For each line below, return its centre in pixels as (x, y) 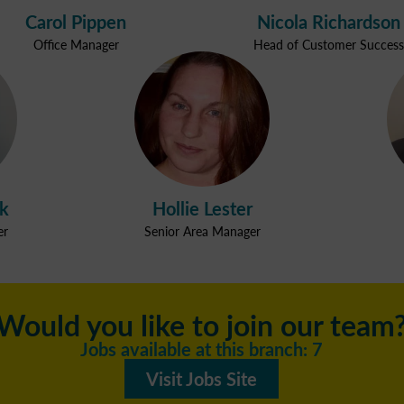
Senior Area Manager (202, 231)
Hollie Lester (202, 209)
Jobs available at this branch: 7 (202, 349)
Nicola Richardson (328, 22)
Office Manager (76, 45)
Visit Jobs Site (202, 379)
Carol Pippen (76, 22)
